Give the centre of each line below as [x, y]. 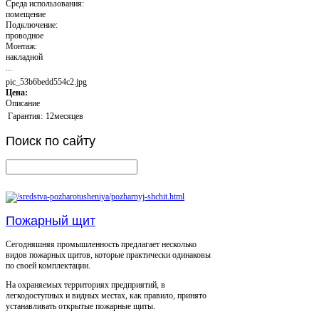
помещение [26, 14]
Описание [23, 103]
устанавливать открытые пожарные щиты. [80, 307]
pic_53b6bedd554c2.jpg [46, 82]
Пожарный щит [51, 221]
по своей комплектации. [48, 266]
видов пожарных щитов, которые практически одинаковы [108, 255]
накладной [24, 57]
